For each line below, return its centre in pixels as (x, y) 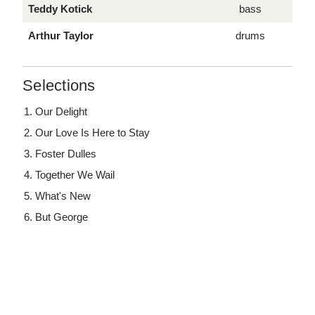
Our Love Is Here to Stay (93, 133)
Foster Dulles (66, 154)
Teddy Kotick (60, 9)
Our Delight (62, 112)
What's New (63, 196)
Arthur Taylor (61, 36)
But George (62, 217)
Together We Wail (75, 175)
